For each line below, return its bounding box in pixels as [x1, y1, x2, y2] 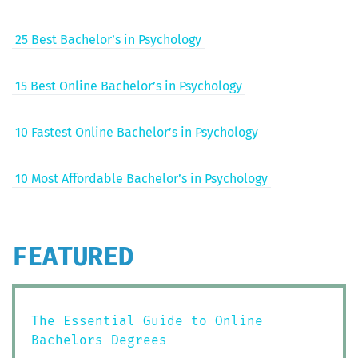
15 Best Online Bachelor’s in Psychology [15, 78, 242, 93]
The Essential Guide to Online [31, 312, 263, 328]
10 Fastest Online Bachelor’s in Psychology [15, 124, 258, 140]
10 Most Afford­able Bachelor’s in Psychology [15, 170, 268, 186]
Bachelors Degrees [31, 332, 167, 348]
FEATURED [12, 241, 133, 272]
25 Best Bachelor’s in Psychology [15, 31, 201, 47]
